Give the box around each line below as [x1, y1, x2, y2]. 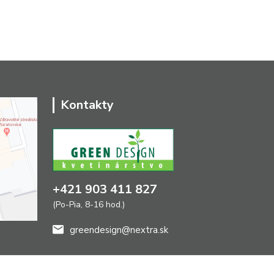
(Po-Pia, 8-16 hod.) [53, 199, 125, 211]
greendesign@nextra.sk [70, 224, 168, 237]
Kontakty [61, 97, 114, 114]
